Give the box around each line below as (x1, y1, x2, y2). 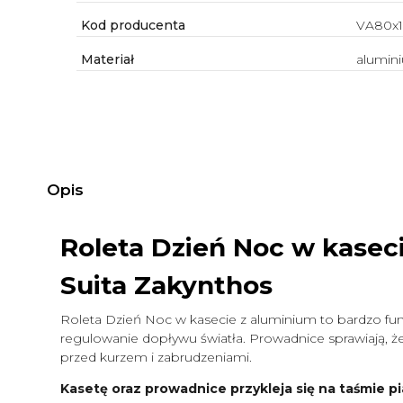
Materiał (76, 51, 134, 68)
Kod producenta (76, 17, 185, 34)
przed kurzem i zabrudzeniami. (60, 348, 255, 365)
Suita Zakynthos (60, 269, 273, 300)
